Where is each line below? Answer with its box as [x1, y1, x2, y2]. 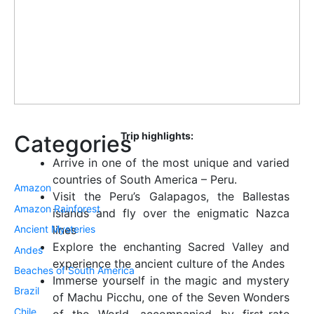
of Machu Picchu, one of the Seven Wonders [53, 290, 289, 305]
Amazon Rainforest [14, 202, 100, 214]
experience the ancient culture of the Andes [53, 257, 285, 271]
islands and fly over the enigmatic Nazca [53, 206, 289, 221]
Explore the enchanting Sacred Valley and [53, 240, 289, 254]
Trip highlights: [121, 130, 193, 142]
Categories [14, 130, 132, 158]
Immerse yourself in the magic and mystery [53, 273, 289, 288]
